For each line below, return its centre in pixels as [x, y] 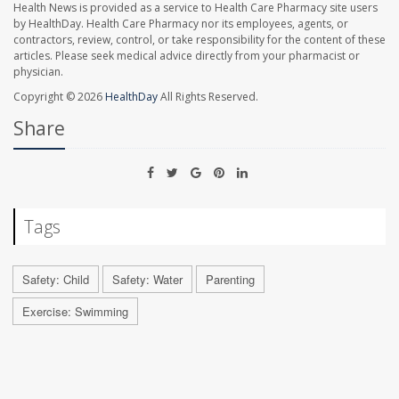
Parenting [230, 280]
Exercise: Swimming [75, 312]
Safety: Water [147, 280]
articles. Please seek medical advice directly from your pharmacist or [187, 56]
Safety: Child [56, 280]
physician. [38, 72]
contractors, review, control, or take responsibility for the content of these [199, 40]
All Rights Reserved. [208, 97]
